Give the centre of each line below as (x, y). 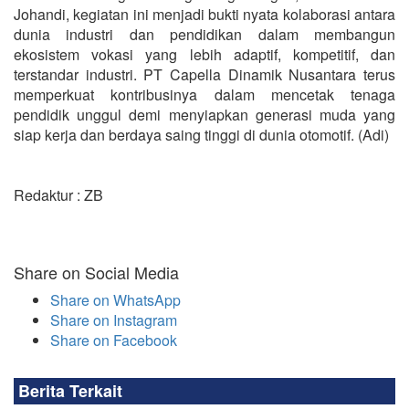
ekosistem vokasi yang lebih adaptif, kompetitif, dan (204, 54)
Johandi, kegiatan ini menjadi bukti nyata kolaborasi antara (204, 14)
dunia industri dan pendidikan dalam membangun (204, 34)
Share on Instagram (114, 320)
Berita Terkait (70, 390)
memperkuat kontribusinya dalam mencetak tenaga (204, 94)
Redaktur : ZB (58, 194)
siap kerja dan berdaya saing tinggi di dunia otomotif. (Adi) (203, 134)
